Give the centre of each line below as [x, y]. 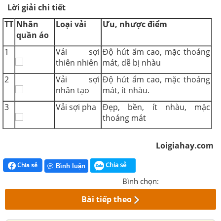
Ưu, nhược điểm [135, 24]
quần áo [33, 35]
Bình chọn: [141, 181]
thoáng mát [124, 118]
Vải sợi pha [76, 107]
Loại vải [71, 24]
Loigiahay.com [185, 146]
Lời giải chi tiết [37, 7]
